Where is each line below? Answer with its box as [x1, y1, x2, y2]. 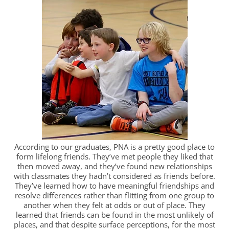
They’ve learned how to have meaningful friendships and [15, 180, 214, 191]
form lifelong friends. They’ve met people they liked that [16, 151, 213, 162]
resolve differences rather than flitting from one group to [15, 190, 214, 201]
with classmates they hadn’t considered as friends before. [14, 171, 215, 181]
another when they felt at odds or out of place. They [24, 200, 205, 211]
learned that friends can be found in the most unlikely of [15, 210, 214, 220]
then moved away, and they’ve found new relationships [17, 161, 212, 172]
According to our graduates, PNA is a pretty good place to [14, 142, 215, 152]
